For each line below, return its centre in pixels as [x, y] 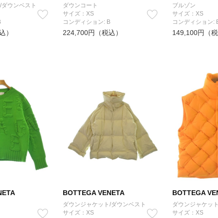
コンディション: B [87, 22]
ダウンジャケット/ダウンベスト [104, 204]
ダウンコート [80, 5]
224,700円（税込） [92, 33]
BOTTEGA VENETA [94, 193]
